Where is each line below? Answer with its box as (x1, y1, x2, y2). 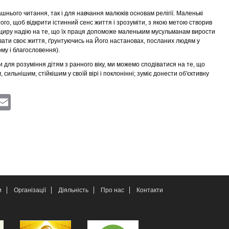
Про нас (101, 187, 124, 194)
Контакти (136, 187, 163, 194)
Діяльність (58, 187, 88, 194)
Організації (14, 187, 46, 194)
